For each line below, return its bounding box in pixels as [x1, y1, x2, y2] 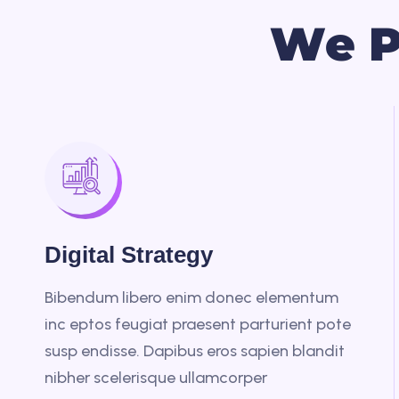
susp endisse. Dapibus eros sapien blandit [45, 341, 345, 361]
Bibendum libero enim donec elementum [45, 288, 338, 307]
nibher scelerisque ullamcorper [45, 368, 267, 387]
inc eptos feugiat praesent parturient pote [45, 314, 351, 334]
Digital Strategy [45, 241, 213, 268]
